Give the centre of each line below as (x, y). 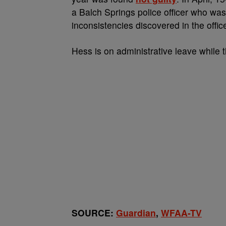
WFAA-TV (181, 213)
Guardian (136, 213)
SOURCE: (93, 213)
